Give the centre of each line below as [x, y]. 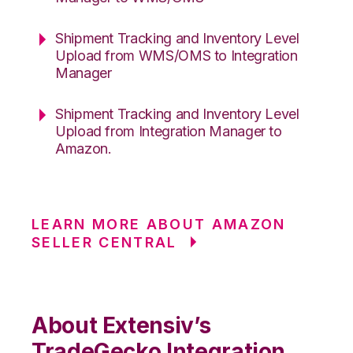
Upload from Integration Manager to [169, 131]
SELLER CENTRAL [104, 242]
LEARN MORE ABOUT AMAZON [159, 224]
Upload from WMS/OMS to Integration [176, 55]
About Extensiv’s [121, 325]
